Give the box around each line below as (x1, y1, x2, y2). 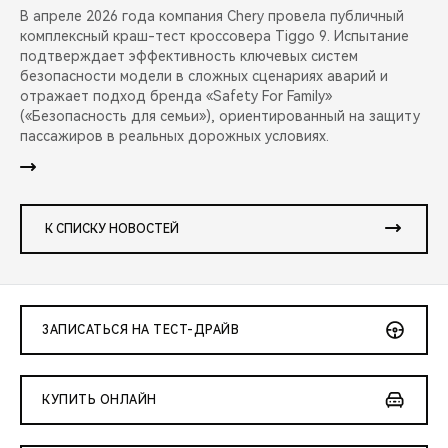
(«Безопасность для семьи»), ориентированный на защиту (20, 108, 420, 125)
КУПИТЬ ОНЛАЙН (42, 393, 157, 408)
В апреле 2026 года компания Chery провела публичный (20, 8, 404, 25)
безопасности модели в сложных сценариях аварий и (20, 68, 388, 85)
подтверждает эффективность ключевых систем (20, 48, 358, 65)
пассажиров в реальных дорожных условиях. (20, 128, 329, 145)
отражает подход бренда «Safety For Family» (20, 88, 332, 105)
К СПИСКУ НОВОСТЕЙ (45, 222, 179, 237)
